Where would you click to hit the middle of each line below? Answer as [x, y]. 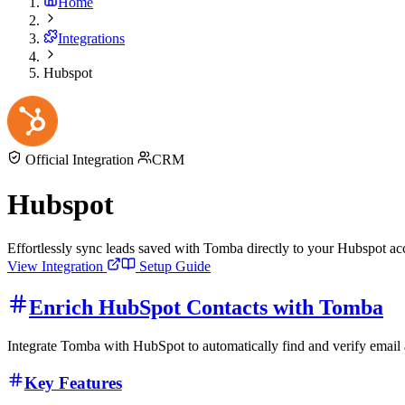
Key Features [73, 382]
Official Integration [80, 160]
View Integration [57, 267]
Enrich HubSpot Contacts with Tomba [206, 307]
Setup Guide [173, 267]
